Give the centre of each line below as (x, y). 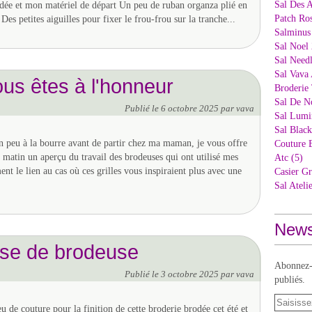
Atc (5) (289, 158)
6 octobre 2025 (191, 109)
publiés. (290, 280)
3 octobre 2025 (191, 274)
